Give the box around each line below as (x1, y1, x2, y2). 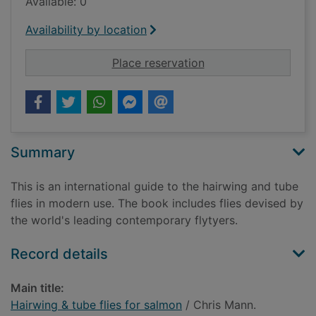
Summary (11, 144, 75, 162)
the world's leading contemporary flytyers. (11, 213, 238, 228)
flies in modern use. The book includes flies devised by (11, 196, 303, 211)
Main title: (11, 281, 64, 296)
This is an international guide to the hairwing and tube (11, 179, 298, 194)
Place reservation (111, 56, 205, 71)
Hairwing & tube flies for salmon (11, 298, 182, 312)
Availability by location (25, 23, 147, 37)
